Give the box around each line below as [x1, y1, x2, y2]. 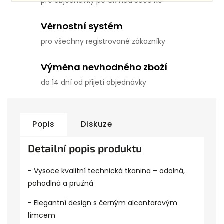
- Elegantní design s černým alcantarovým [28, 198, 177, 208]
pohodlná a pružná [28, 178, 93, 188]
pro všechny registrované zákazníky [41, 36, 165, 46]
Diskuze [80, 119, 112, 129]
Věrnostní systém [41, 20, 123, 32]
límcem [28, 210, 55, 220]
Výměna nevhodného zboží [41, 61, 167, 73]
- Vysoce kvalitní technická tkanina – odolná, [28, 166, 185, 176]
